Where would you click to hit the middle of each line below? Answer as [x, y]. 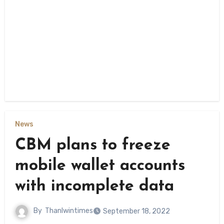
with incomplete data [94, 186]
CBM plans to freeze [92, 145]
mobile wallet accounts [100, 166]
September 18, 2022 [136, 211]
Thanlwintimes [69, 211]
